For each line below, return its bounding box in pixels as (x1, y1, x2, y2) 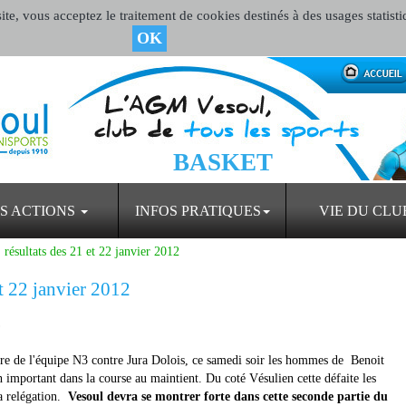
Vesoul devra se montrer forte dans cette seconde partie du (68, 390, 388, 403)
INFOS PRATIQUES (134, 203, 261, 218)
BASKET (173, 149, 273, 176)
